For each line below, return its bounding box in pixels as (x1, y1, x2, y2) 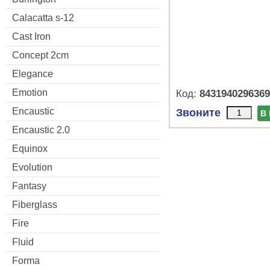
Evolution (12, 162, 52, 172)
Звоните (176, 107, 221, 119)
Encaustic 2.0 (12, 124, 70, 135)
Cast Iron (12, 31, 51, 42)
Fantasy (12, 180, 46, 191)
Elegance (12, 68, 53, 79)
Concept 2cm (12, 49, 69, 60)
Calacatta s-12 (12, 12, 74, 23)
